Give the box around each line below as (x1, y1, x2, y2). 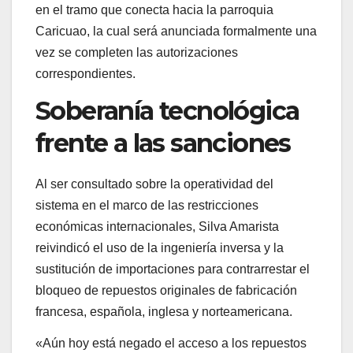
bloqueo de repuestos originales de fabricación (35, 283, 297, 297)
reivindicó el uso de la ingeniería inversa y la (35, 240, 284, 255)
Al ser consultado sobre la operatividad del (35, 176, 273, 191)
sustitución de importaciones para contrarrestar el (35, 262, 310, 276)
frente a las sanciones (35, 128, 291, 159)
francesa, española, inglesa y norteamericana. (35, 304, 292, 318)
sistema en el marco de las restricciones (35, 198, 258, 212)
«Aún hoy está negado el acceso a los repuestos (35, 336, 307, 350)
